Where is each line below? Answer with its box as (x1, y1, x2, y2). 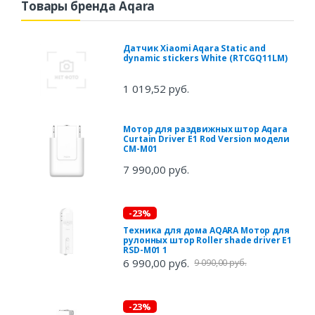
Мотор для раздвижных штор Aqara (123, 123, 288, 136)
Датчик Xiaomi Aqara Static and (123, 42, 266, 55)
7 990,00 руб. (123, 162, 189, 177)
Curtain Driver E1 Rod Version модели (123, 133, 290, 146)
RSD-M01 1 (123, 244, 168, 257)
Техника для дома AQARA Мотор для (123, 224, 290, 237)
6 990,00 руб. (123, 256, 189, 271)
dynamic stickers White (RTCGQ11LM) (123, 52, 288, 65)
